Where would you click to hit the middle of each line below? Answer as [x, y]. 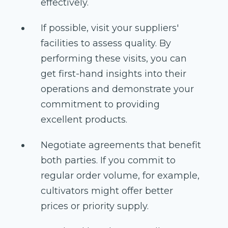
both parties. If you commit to [108, 161]
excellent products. [84, 120]
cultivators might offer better [107, 191]
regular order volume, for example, [120, 176]
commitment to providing [100, 105]
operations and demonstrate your [117, 89]
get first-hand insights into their [113, 74]
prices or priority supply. [95, 206]
